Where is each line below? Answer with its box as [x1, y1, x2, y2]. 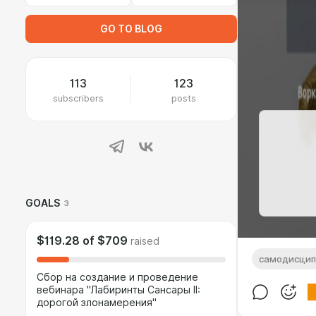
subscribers [53, 92, 104, 104]
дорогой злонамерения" [37, 297, 157, 308]
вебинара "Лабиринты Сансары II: [37, 284, 200, 296]
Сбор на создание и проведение [37, 272, 198, 283]
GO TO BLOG [100, 23, 162, 35]
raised [130, 236, 159, 247]
